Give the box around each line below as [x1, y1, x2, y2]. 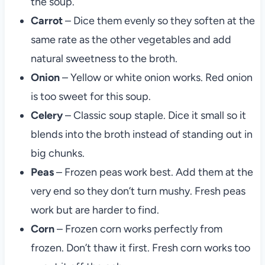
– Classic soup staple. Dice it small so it [62, 108, 246, 122]
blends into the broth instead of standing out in [30, 127, 253, 141]
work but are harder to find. [30, 203, 159, 216]
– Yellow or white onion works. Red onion [59, 70, 253, 84]
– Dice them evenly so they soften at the [62, 14, 255, 27]
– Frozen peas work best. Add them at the [53, 165, 253, 179]
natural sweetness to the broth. [30, 51, 177, 65]
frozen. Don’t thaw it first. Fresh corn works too [30, 241, 250, 254]
